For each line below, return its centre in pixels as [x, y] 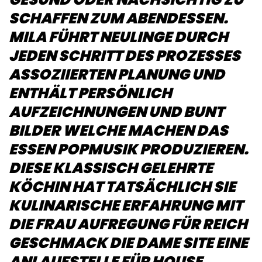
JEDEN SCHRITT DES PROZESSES [125, 56]
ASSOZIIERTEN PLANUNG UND [117, 74]
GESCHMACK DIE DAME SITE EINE [128, 243]
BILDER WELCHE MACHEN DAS [118, 130]
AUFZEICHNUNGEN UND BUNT [116, 112]
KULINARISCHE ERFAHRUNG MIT [126, 205]
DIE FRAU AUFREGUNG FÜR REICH [128, 224]
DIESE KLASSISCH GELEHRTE [111, 168]
